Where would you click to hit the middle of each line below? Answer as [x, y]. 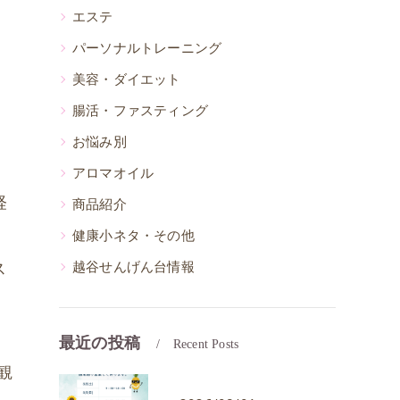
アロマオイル [113, 173]
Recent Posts [206, 344]
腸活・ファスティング [140, 110]
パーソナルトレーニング [147, 48]
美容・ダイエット [127, 79]
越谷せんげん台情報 [133, 267]
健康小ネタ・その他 [133, 235]
